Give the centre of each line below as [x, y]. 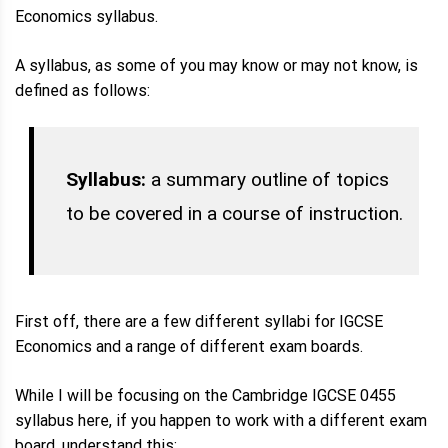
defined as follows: [82, 91]
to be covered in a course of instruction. [234, 213]
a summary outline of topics [267, 179]
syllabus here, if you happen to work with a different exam [221, 420]
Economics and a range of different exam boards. [189, 346]
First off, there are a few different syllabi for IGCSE [199, 321]
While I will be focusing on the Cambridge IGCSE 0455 [205, 395]
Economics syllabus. [86, 17]
